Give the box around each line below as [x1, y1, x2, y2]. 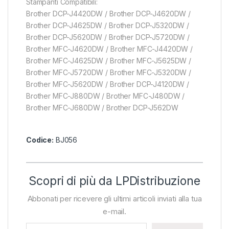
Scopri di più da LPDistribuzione [29, 174, 200, 189]
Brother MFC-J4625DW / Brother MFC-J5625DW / [26, 56, 191, 65]
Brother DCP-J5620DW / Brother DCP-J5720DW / [26, 33, 190, 42]
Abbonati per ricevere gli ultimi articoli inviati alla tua [27, 194, 202, 204]
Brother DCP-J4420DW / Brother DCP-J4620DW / [26, 9, 191, 18]
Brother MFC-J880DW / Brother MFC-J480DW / [26, 91, 185, 101]
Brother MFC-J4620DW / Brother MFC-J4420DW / [26, 44, 193, 54]
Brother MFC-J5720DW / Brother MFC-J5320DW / [26, 68, 191, 77]
